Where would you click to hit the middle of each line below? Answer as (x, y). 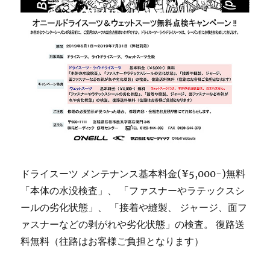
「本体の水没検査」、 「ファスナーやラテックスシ (133, 190)
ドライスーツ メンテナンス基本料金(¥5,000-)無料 (133, 173)
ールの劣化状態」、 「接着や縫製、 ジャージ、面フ (134, 207)
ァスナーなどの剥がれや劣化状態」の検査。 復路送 (133, 224)
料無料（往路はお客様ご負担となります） (112, 241)
